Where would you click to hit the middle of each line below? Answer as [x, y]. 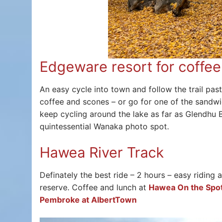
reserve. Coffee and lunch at [94, 188]
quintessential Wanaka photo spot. [104, 126]
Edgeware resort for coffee [130, 67]
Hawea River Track [102, 153]
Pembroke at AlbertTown [88, 200]
